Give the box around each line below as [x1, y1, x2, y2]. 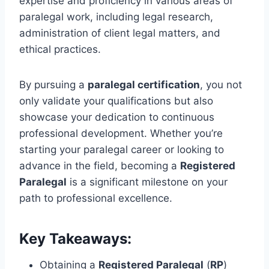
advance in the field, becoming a [19, 159, 180, 172]
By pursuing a [19, 78, 88, 91]
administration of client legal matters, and [19, 26, 220, 39]
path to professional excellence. [19, 192, 172, 204]
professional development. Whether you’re [19, 127, 223, 139]
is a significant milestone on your [67, 175, 228, 188]
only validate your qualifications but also [19, 94, 213, 107]
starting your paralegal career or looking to [19, 143, 224, 156]
